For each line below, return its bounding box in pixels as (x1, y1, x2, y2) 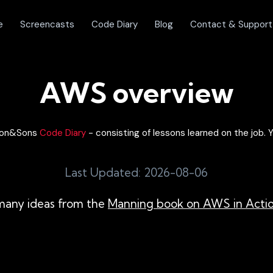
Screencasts (20, 18, 74, 30)
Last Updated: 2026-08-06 (65, 165, 208, 180)
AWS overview (39, 76, 234, 110)
